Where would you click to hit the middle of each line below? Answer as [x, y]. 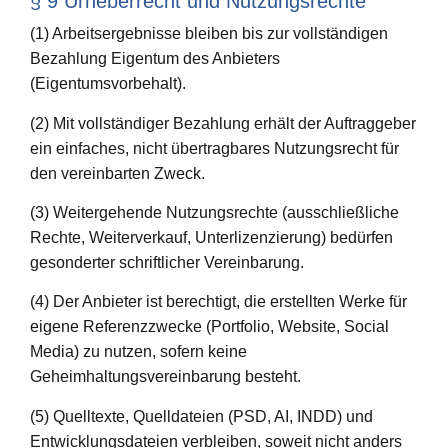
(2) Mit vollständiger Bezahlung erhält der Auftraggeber [223, 123]
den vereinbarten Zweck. [117, 173]
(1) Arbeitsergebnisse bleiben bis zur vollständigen [209, 34]
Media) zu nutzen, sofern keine [138, 352]
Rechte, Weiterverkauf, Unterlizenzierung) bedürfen [211, 238]
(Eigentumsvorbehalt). [108, 84]
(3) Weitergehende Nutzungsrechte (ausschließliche [214, 213]
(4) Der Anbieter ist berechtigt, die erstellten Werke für [218, 302]
